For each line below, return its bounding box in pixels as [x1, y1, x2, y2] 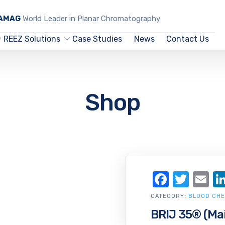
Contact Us [166, 34, 209, 44]
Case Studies [72, 34, 122, 44]
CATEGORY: [151, 193, 188, 199]
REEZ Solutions [4, 34, 61, 44]
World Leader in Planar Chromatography [20, 14, 160, 23]
